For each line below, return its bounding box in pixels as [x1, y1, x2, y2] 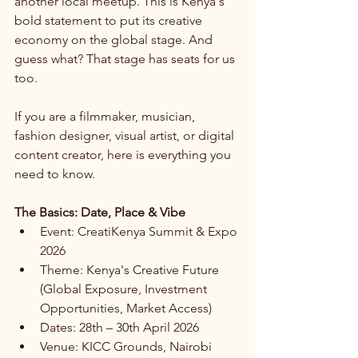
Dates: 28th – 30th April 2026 [40, 319, 199, 335]
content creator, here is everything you [14, 146, 234, 162]
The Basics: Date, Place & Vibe [14, 204, 185, 220]
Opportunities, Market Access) [40, 300, 212, 316]
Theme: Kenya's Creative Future [40, 261, 222, 277]
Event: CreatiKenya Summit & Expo [40, 223, 241, 239]
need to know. [14, 165, 95, 181]
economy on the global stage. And [14, 31, 216, 47]
